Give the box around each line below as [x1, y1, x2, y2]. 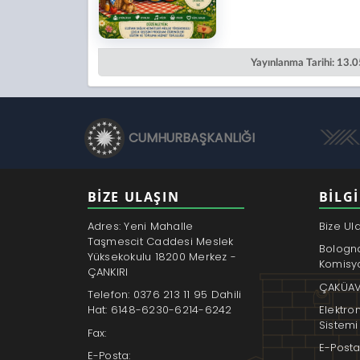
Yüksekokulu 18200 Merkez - [87, 249, 237, 265]
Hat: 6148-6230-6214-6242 [87, 302, 232, 318]
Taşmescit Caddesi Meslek [87, 234, 234, 250]
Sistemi [318, 317, 358, 333]
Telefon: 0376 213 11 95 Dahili [87, 287, 242, 303]
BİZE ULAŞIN [87, 187, 180, 206]
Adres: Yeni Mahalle [87, 219, 194, 235]
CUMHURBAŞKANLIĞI [128, 129, 255, 147]
